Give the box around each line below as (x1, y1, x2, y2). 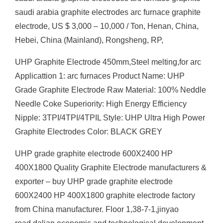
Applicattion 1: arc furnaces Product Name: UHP (15, 72, 185, 80)
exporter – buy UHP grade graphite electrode (15, 177, 173, 186)
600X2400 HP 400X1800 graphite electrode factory (15, 191, 195, 200)
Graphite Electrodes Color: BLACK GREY (15, 127, 162, 136)
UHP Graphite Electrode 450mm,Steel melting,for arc (15, 58, 201, 66)
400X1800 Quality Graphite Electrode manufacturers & (15, 163, 207, 172)
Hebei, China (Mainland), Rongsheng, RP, (15, 36, 163, 44)
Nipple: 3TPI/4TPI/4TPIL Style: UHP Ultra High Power (15, 113, 205, 122)
